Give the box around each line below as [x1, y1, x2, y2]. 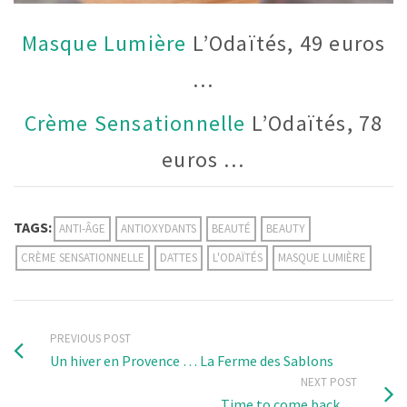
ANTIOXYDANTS [121, 220, 196, 236]
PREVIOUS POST [50, 330, 131, 346]
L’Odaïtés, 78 [245, 109, 383, 138]
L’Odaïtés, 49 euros [186, 28, 386, 57]
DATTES [160, 249, 197, 265]
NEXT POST [301, 373, 357, 390]
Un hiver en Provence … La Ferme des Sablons [50, 351, 333, 370]
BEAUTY [266, 220, 305, 236]
